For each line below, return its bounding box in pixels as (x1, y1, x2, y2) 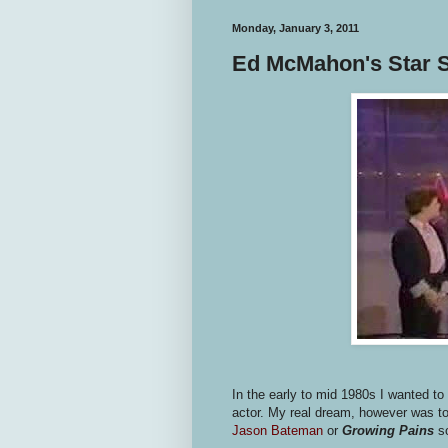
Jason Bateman (232, 422, 323, 438)
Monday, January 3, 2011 (232, 22, 359, 34)
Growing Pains (342, 422, 438, 438)
